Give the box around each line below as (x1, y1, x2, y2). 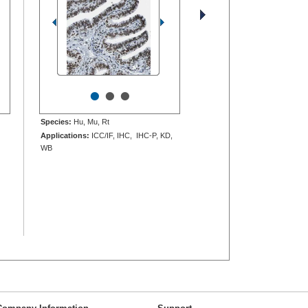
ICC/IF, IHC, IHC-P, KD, (89, 131, 173, 140)
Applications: (41, 131, 89, 140)
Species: (41, 118, 71, 126)
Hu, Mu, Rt (71, 118, 109, 126)
